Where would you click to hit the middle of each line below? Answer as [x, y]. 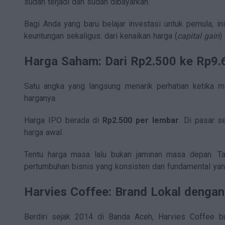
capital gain [198, 36]
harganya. [40, 98]
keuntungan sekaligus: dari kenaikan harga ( [101, 36]
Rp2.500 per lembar [141, 120]
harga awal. [44, 132]
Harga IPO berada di [64, 120]
